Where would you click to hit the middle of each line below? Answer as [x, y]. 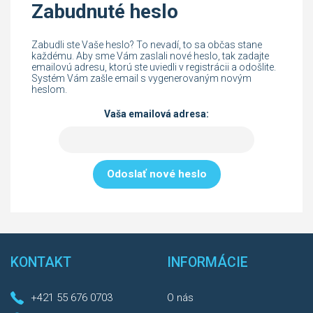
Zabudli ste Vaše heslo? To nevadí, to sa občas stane [147, 44]
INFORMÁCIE [208, 262]
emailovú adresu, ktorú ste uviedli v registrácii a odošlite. [154, 67]
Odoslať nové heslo [156, 174]
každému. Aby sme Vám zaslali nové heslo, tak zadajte [150, 56]
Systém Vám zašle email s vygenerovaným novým [141, 78]
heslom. [49, 89]
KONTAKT [41, 262]
